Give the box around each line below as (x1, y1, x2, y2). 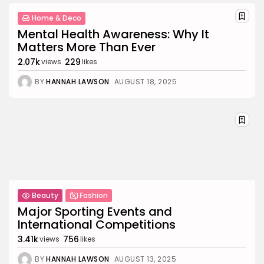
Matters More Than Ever (18, 38, 156, 55)
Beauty (32, 190, 58, 200)
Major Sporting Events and (18, 203, 172, 220)
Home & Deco (32, 12, 81, 23)
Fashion (80, 190, 108, 200)
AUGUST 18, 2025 (114, 76, 177, 87)
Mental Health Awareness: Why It (18, 25, 209, 42)
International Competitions (18, 216, 176, 233)
